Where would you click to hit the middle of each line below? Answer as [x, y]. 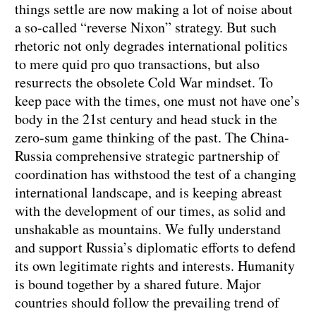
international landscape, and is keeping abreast [148, 193]
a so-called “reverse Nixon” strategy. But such [146, 28]
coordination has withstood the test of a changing [156, 174]
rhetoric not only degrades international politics [151, 46]
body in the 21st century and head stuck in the [146, 119]
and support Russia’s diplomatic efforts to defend [155, 248]
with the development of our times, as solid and [150, 211]
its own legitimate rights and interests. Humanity [155, 266]
